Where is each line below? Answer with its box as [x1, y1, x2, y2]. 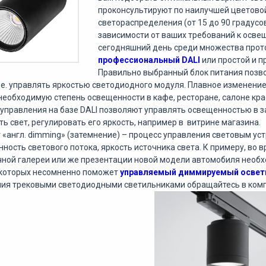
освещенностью [188, 105, 252, 115]
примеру [210, 142, 244, 152]
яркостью [52, 80, 90, 90]
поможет [83, 167, 118, 177]
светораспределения [97, 18, 182, 27]
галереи [18, 155, 50, 164]
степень [54, 93, 85, 102]
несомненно [33, 167, 81, 177]
